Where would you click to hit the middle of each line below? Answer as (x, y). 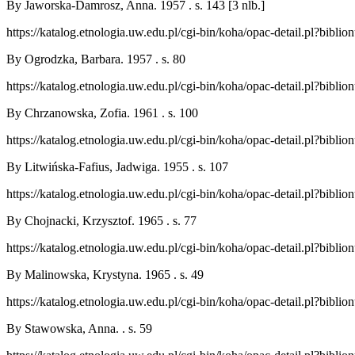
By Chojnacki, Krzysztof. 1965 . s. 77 (101, 221)
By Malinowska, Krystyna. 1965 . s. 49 (105, 275)
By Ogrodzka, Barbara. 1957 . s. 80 (96, 59)
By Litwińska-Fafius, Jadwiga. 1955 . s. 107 (117, 167)
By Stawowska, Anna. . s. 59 (79, 328)
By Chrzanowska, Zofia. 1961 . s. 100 (102, 113)
